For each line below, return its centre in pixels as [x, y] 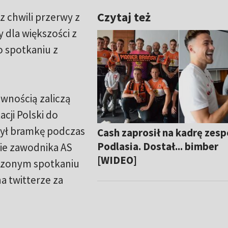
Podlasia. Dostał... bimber [158, 146]
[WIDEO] [117, 160]
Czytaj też [124, 17]
